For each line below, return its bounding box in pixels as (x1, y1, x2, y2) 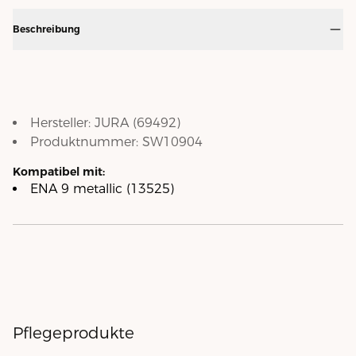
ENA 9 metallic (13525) (30, 181, 174, 197)
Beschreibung (13, 23, 80, 36)
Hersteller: (30, 115, 95, 131)
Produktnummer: (30, 134, 142, 150)
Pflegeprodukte (13, 323, 134, 343)
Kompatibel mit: (13, 164, 105, 180)
